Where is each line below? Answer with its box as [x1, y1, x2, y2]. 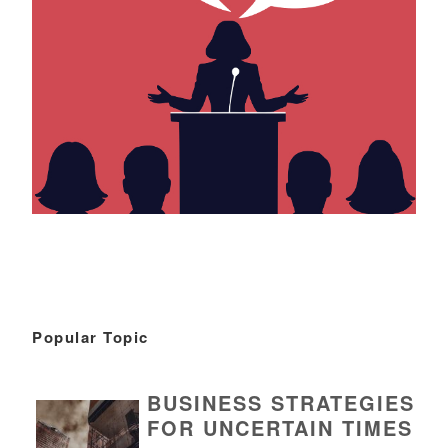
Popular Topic [32, 325, 149, 348]
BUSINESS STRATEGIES [147, 387, 416, 417]
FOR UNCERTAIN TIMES [147, 412, 414, 442]
